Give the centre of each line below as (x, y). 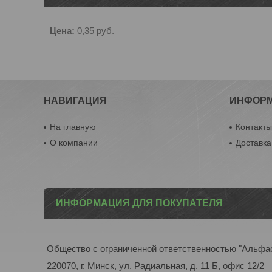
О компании (74, 143)
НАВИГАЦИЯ (76, 100)
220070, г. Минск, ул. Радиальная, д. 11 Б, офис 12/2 (155, 266)
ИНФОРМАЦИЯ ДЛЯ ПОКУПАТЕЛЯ (139, 203)
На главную (73, 127)
